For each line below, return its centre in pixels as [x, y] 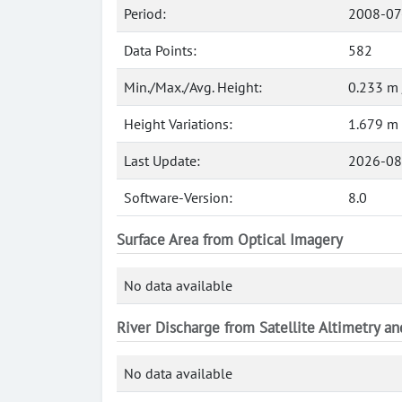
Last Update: [162, 161]
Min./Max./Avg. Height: [193, 87]
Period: [145, 13]
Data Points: [160, 50]
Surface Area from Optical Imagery [230, 240]
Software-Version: [178, 197]
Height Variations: [178, 124]
